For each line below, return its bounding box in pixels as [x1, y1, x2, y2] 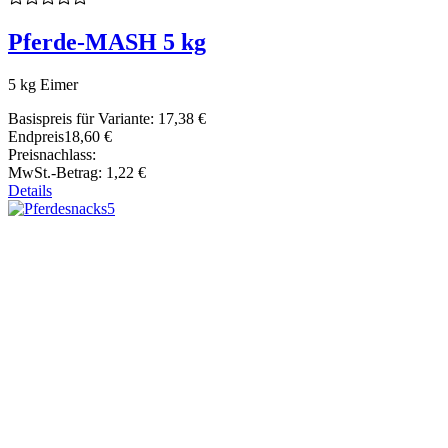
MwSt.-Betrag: [8, 163, 106, 181]
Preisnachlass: [8, 145, 96, 163]
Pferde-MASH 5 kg [8, 28, 206, 55]
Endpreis [8, 127, 64, 145]
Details [8, 181, 52, 199]
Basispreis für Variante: [8, 109, 158, 127]
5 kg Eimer [8, 75, 78, 93]
